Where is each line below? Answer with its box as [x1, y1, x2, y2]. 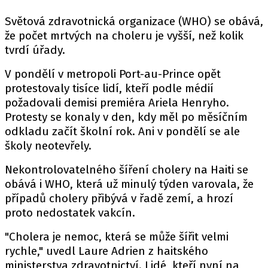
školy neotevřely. [5, 139, 92, 153]
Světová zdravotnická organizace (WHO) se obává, [5, 14, 263, 28]
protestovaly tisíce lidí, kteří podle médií [5, 81, 214, 95]
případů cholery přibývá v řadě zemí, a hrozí [5, 191, 233, 205]
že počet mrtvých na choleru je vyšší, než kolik [5, 29, 243, 42]
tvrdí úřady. [5, 43, 65, 57]
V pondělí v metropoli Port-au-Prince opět [5, 67, 221, 81]
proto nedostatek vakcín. [5, 206, 135, 220]
